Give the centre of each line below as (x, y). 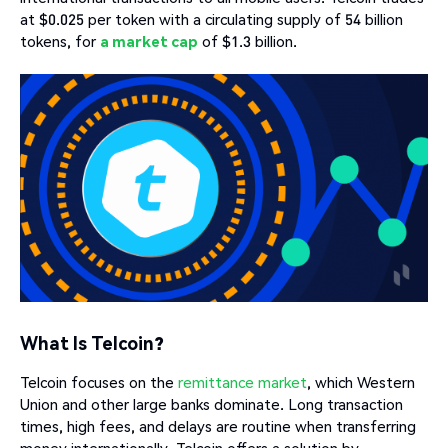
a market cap (149, 41)
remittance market (242, 381)
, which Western (361, 381)
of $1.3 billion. (249, 41)
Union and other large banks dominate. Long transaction (211, 403)
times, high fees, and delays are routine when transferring (218, 425)
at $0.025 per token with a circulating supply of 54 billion (211, 19)
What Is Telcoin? (92, 343)
